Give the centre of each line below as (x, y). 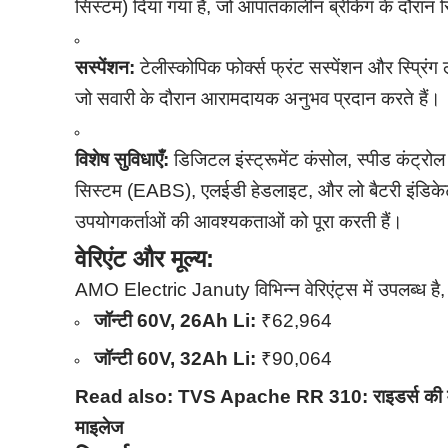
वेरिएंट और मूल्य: (145, 259)
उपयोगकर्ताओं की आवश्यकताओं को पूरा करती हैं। (239, 222)
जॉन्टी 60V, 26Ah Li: (175, 321)
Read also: (127, 397)
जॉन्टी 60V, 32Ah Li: (175, 359)
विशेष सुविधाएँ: (122, 160)
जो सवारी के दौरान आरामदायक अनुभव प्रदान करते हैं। (258, 99)
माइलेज (102, 428)
